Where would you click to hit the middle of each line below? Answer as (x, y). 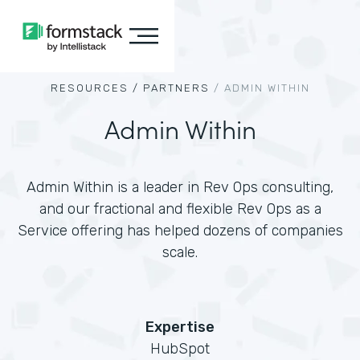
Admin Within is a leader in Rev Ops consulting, (180, 187)
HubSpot (180, 349)
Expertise (180, 327)
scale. (180, 252)
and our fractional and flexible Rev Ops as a (180, 209)
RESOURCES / (94, 88)
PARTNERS (176, 88)
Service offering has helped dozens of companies (180, 231)
